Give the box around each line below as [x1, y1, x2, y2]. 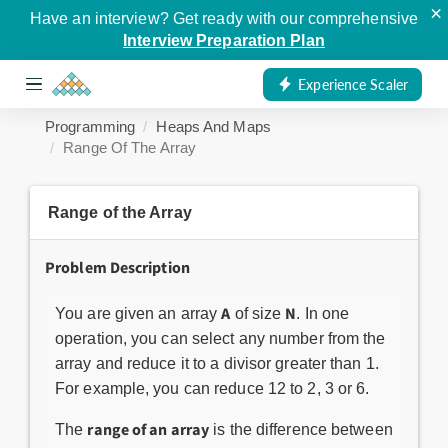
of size [230, 305, 286, 322]
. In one [296, 305, 350, 322]
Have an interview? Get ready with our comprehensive [29, 10, 419, 27]
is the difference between [209, 421, 393, 438]
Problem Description [45, 257, 190, 277]
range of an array [87, 419, 210, 439]
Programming [45, 118, 136, 135]
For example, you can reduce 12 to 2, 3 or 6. [55, 380, 374, 397]
